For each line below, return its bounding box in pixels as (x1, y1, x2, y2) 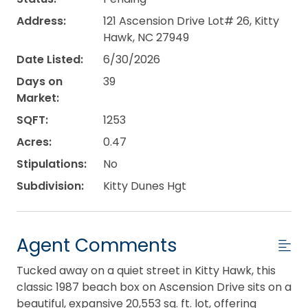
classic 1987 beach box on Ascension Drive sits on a (16, 278, 291, 295)
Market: (16, 89, 59, 106)
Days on (16, 73, 63, 89)
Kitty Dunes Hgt (102, 177, 186, 194)
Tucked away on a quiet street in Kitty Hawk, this (16, 262, 276, 278)
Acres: (16, 133, 52, 150)
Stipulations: (16, 155, 87, 172)
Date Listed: (16, 51, 83, 67)
